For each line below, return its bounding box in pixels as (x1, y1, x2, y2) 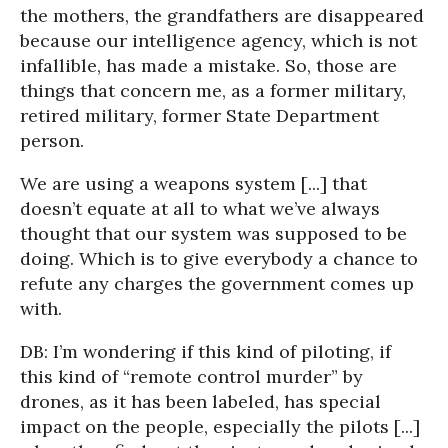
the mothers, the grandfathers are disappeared (20, 4, 424, 27)
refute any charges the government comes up (20, 272, 414, 295)
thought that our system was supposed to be (20, 222, 407, 245)
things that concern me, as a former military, (20, 79, 406, 102)
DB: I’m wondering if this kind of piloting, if (20, 340, 391, 363)
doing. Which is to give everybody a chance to (20, 247, 418, 270)
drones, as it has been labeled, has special (20, 390, 381, 413)
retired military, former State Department (20, 104, 379, 127)
